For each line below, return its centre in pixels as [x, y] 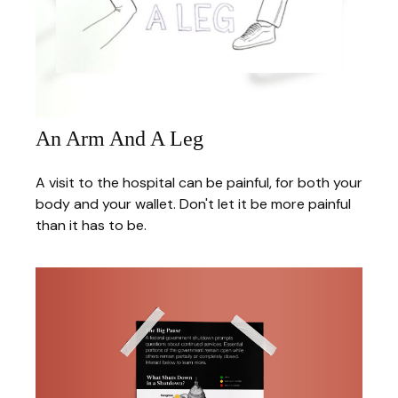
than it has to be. [91, 226]
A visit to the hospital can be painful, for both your [199, 183]
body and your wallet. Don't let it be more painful [193, 204]
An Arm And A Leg [119, 139]
